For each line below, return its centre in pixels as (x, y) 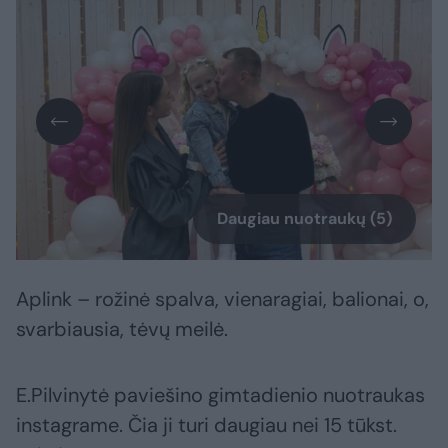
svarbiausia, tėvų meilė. (122, 329)
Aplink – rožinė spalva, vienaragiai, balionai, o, (222, 299)
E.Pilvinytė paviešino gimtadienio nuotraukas (220, 395)
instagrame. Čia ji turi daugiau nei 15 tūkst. (206, 425)
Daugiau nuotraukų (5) (304, 219)
